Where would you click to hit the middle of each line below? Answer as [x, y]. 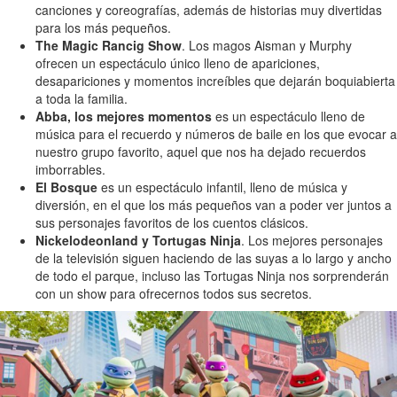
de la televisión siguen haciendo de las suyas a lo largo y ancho [214, 258]
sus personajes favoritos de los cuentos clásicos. [172, 223]
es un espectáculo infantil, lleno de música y [222, 187]
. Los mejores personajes [312, 241]
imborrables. [70, 170]
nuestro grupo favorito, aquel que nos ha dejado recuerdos [201, 152]
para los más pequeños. [103, 28]
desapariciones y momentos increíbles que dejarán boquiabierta [215, 81]
